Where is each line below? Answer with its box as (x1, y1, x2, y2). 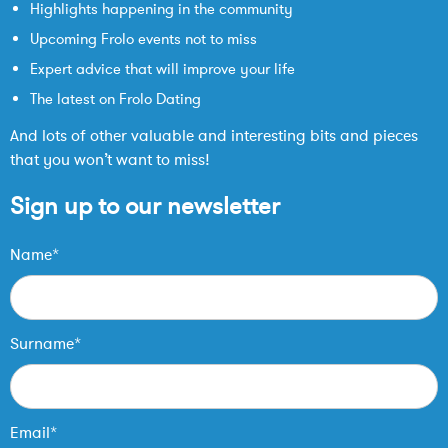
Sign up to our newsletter (10, 191, 280, 222)
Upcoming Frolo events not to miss (30, 29, 257, 49)
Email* (10, 422, 57, 444)
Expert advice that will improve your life (30, 59, 295, 79)
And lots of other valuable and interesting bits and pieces (10, 125, 418, 147)
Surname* (10, 333, 81, 355)
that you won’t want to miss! (10, 149, 210, 171)
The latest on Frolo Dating (30, 89, 201, 109)
